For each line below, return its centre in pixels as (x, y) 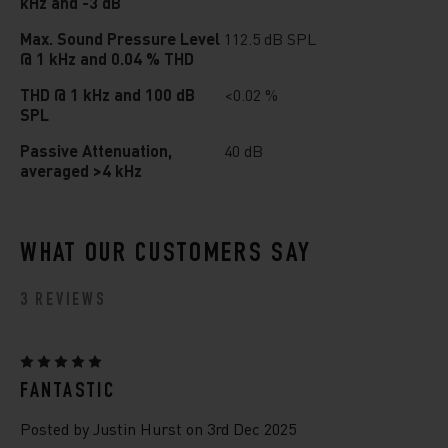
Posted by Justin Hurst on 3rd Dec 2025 (158, 428)
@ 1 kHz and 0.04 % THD (107, 58)
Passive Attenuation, (96, 150)
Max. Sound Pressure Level (120, 38)
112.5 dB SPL (270, 38)
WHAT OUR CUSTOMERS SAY (166, 255)
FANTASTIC (68, 391)
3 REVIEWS (63, 301)
